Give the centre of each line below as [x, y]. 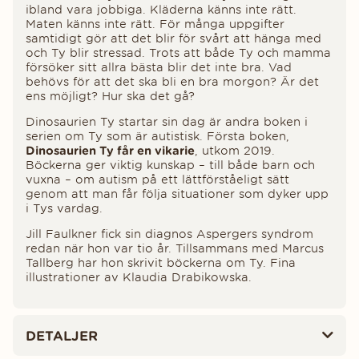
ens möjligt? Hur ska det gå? [110, 96]
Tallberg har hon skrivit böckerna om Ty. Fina [161, 262]
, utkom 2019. [235, 150]
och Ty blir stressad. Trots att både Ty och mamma [178, 52]
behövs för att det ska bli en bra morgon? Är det [172, 81]
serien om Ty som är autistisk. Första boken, [157, 136]
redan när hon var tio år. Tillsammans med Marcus [175, 248]
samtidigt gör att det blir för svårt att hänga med [173, 38]
